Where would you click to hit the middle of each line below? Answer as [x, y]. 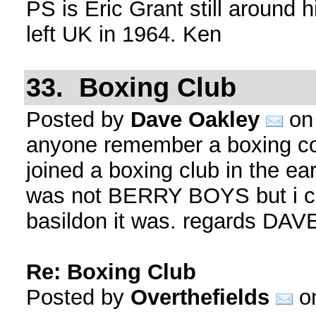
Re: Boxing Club [111, 272]
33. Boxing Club [131, 87]
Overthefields [200, 297]
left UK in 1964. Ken [123, 34]
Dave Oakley [195, 120]
